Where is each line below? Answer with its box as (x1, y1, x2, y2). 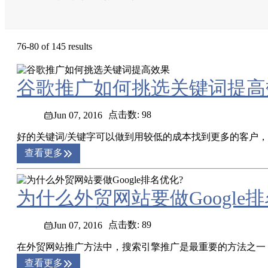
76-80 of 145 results (17, 41, 92, 52)
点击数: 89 (108, 220, 151, 230)
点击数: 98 (108, 109, 151, 120)
